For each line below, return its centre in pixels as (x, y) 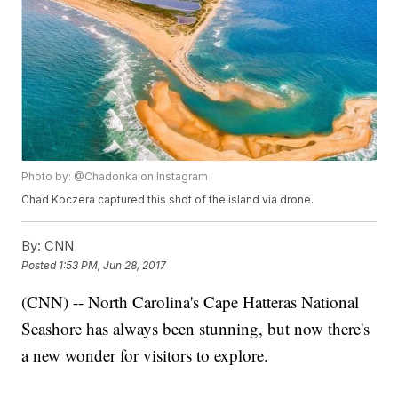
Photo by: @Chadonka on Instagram (115, 177)
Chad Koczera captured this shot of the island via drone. (168, 200)
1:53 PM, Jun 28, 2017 (113, 265)
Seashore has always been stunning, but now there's (196, 329)
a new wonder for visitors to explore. (145, 355)
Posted (40, 265)
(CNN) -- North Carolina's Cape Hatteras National (191, 302)
